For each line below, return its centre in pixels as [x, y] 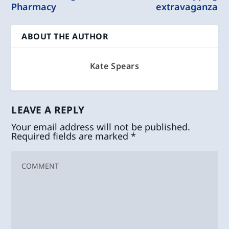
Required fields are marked [71, 136]
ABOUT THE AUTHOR [65, 36]
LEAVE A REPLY [48, 110]
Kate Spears [114, 66]
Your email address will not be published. [101, 127]
